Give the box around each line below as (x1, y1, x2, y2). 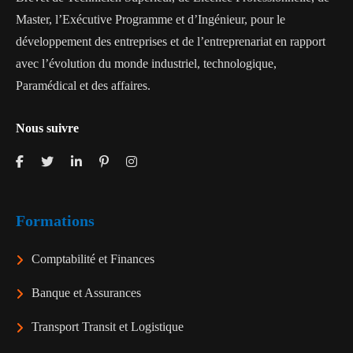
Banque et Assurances (32, 286, 141, 299)
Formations (16, 212, 95, 229)
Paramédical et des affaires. (16, 79, 150, 92)
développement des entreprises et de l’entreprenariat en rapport (16, 35, 325, 48)
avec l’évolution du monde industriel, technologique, (16, 57, 277, 70)
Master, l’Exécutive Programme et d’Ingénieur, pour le (16, 13, 285, 26)
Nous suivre (16, 121, 79, 135)
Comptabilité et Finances (32, 252, 154, 266)
